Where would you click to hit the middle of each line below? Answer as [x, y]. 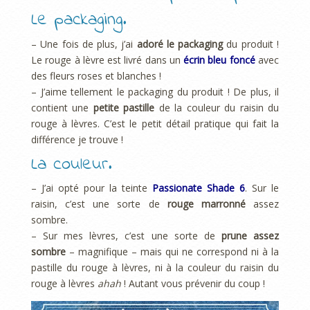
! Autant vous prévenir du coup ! [193, 284]
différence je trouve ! [77, 139]
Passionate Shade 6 [196, 188]
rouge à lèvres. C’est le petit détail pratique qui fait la [155, 123]
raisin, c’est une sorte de [99, 204]
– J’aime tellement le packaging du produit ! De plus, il [155, 91]
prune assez [250, 236]
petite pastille [124, 107]
